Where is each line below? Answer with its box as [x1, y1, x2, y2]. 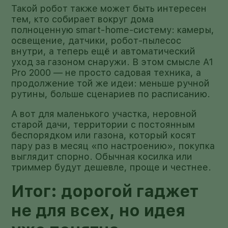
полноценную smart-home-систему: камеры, [11, 24, 215, 35]
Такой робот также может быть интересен [11, 3, 207, 14]
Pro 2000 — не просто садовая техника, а [11, 67, 202, 78]
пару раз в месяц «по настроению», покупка [11, 140, 215, 151]
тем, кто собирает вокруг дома [11, 13, 154, 24]
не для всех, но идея [11, 201, 186, 220]
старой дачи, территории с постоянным [11, 119, 195, 130]
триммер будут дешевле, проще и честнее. [11, 161, 212, 173]
